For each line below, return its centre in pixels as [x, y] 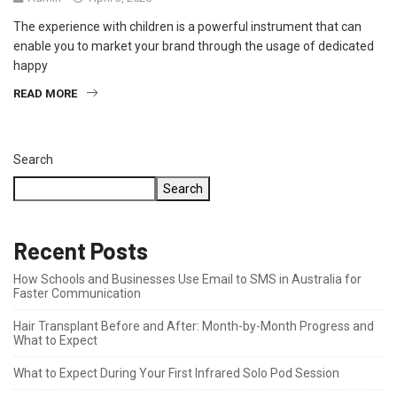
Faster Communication [77, 293]
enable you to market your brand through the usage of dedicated [194, 46]
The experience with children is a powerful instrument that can [187, 26]
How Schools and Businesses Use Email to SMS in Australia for [187, 279]
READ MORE [45, 93]
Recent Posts [81, 250]
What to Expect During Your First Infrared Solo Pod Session [176, 373]
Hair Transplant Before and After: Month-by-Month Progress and [194, 326]
